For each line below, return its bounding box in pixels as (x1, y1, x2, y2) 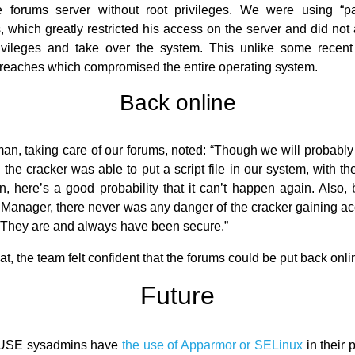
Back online (119, 90, 236, 115)
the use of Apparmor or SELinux (121, 338, 303, 352)
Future (140, 281, 215, 310)
